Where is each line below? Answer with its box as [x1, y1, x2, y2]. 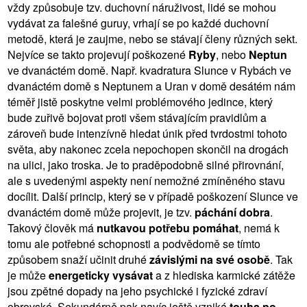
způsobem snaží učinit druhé [8, 251, 149, 267]
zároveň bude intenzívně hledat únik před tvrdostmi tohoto [8, 125, 287, 141]
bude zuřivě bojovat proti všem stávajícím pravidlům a [8, 109, 267, 125]
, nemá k [238, 219, 280, 236]
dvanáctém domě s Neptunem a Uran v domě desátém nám [8, 77, 295, 94]
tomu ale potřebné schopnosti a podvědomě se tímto [8, 235, 260, 251]
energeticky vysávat [49, 267, 153, 283]
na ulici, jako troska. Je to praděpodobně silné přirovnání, [8, 156, 284, 173]
